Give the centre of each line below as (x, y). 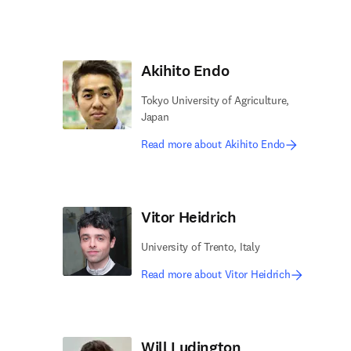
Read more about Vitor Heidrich (216, 274)
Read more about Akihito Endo (213, 144)
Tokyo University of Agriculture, (215, 100)
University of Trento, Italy (201, 247)
